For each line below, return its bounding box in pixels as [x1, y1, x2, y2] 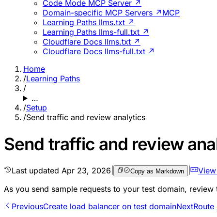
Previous [12, 201, 43, 211]
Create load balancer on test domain [43, 201, 176, 211]
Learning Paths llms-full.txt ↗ [43, 27, 149, 37]
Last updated [12, 165, 62, 175]
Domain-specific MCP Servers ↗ [43, 8, 162, 18]
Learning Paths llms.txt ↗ [43, 17, 135, 28]
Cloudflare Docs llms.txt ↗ [43, 37, 140, 47]
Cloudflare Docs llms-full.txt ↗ [43, 46, 155, 57]
